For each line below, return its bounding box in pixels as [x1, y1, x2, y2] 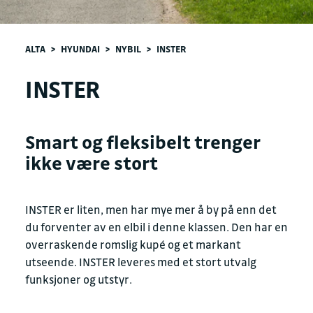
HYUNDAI [61, 43, 100, 54]
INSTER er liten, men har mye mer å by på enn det [25, 203, 277, 217]
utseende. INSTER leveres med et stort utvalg [25, 255, 256, 269]
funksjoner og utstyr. [25, 272, 132, 286]
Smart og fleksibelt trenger [25, 130, 261, 153]
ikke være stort [25, 151, 158, 174]
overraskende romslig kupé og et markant [25, 238, 241, 252]
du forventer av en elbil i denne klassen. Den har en [25, 220, 288, 234]
